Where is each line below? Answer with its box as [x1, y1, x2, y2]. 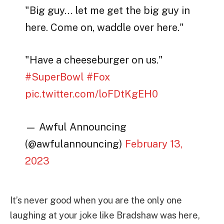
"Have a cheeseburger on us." [25, 54, 163, 66]
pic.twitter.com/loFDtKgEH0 [25, 88, 158, 100]
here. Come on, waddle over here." [25, 21, 184, 34]
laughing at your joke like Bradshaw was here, [10, 210, 200, 221]
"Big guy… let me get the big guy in [25, 4, 190, 17]
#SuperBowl [25, 71, 84, 83]
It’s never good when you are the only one [10, 195, 182, 206]
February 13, [125, 137, 183, 150]
